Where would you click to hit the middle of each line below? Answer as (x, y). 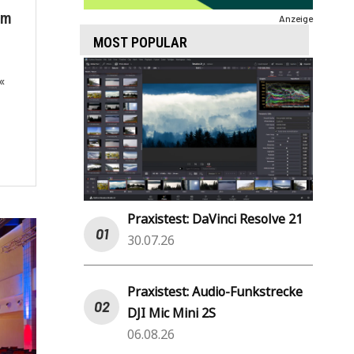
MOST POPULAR (140, 42)
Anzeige (296, 18)
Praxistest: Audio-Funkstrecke (215, 291)
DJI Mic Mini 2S (171, 313)
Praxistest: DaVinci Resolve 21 (215, 218)
